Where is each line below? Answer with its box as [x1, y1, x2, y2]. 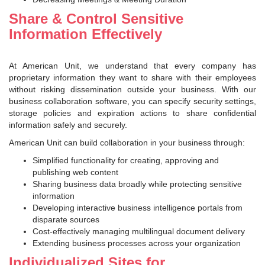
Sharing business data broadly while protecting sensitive [33, 179, 242, 189]
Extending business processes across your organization [33, 238, 241, 248]
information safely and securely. [9, 119, 127, 130]
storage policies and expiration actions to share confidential [9, 108, 256, 118]
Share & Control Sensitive [9, 10, 183, 27]
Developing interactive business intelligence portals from [33, 202, 243, 212]
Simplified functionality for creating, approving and [33, 155, 219, 165]
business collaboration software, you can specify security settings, [9, 96, 256, 106]
